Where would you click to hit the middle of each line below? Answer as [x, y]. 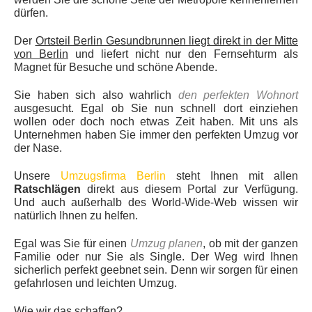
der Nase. [38, 148]
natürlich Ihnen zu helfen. [76, 215]
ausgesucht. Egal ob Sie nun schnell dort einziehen [156, 108]
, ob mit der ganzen [250, 243]
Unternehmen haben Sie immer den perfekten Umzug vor [156, 134]
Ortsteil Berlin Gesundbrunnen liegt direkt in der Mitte [166, 40]
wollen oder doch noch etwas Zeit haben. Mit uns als [156, 121]
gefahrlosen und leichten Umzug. [95, 283]
